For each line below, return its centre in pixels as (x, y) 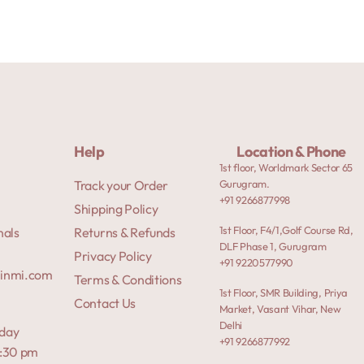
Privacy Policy (113, 256)
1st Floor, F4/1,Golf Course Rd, (286, 230)
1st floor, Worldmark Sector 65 (286, 167)
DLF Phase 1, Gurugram (273, 246)
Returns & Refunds (125, 232)
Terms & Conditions (128, 279)
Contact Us (105, 303)
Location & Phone (292, 151)
